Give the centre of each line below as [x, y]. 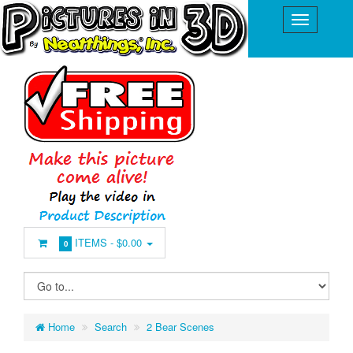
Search [111, 327]
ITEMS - [95, 242]
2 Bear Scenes [180, 327]
